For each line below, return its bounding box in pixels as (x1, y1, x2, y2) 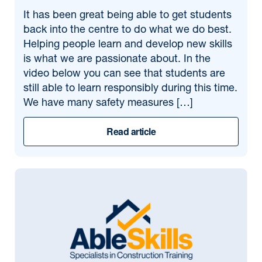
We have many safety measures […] (23, 98, 193, 109)
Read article (106, 125, 156, 138)
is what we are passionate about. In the (23, 54, 211, 65)
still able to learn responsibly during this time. (23, 84, 237, 94)
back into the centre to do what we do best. (23, 25, 232, 36)
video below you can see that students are (23, 69, 225, 80)
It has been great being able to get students (23, 11, 232, 21)
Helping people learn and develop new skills (23, 40, 232, 50)
